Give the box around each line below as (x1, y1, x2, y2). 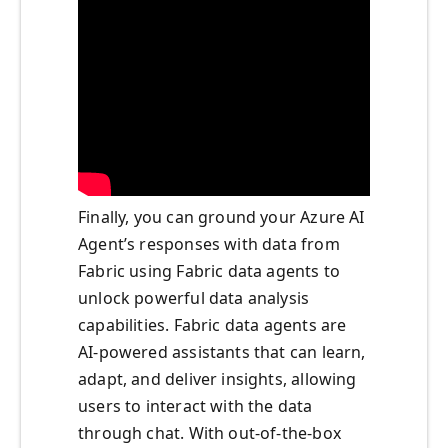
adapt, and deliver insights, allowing (78, 368, 357, 391)
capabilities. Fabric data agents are (78, 314, 347, 337)
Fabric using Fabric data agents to (78, 260, 341, 283)
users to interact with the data (78, 395, 313, 418)
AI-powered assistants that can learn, (78, 341, 366, 364)
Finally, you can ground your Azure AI (78, 206, 365, 229)
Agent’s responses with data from (78, 233, 340, 256)
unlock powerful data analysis (78, 287, 310, 310)
